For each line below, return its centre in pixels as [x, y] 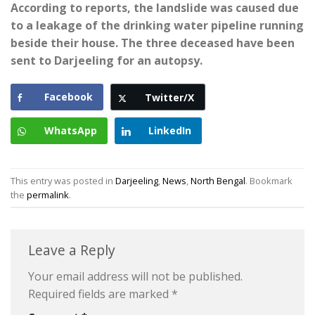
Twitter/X [169, 98]
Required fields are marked [100, 294]
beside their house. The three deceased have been [153, 43]
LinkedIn [170, 131]
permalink [48, 194]
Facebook [69, 97]
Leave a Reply [73, 250]
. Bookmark [269, 180]
